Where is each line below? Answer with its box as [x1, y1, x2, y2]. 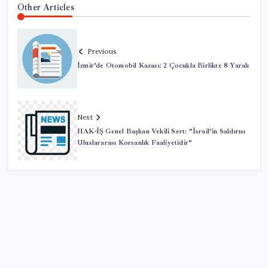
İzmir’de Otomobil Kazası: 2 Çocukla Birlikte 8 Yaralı [77, 60, 249, 70]
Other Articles [17, 1, 74, 13]
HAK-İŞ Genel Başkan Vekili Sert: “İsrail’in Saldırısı [77, 127, 246, 136]
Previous [87, 47, 116, 56]
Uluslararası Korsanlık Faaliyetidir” [77, 138, 193, 148]
